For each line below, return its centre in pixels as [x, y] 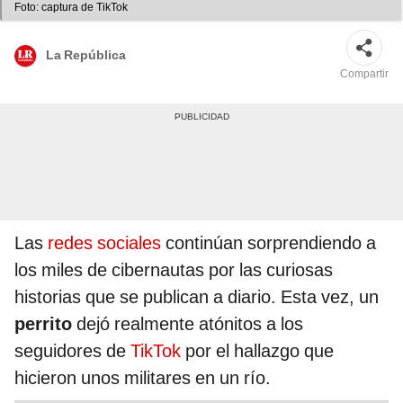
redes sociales [104, 243]
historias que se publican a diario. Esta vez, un [197, 297]
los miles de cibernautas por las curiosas [174, 270]
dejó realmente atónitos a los [188, 324]
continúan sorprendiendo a [269, 243]
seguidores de [72, 351]
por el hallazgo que [257, 351]
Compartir [364, 74]
